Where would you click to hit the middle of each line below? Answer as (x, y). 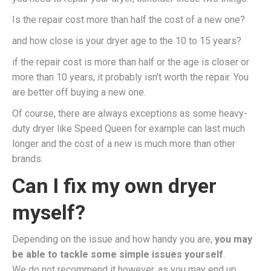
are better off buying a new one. (79, 92)
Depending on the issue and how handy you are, (113, 239)
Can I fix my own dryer (114, 185)
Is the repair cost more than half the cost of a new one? (129, 19)
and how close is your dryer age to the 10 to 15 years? (127, 41)
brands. (28, 158)
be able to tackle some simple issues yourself (118, 254)
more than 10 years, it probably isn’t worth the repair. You (130, 77)
